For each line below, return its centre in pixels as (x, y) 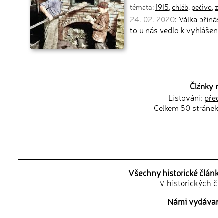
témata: (143, 7)
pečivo (201, 7)
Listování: (186, 97)
